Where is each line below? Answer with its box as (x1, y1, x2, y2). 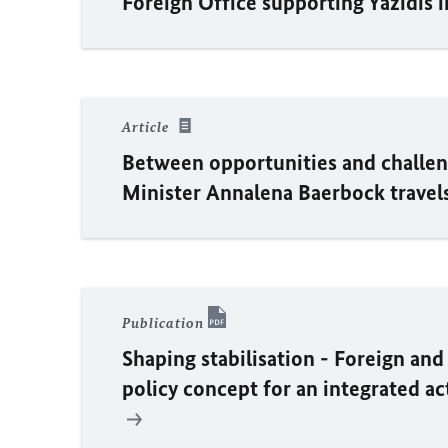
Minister (122, 178, 206, 206)
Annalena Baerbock (206, 178, 385, 206)
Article (122, 118, 173, 136)
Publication (122, 314, 208, 332)
